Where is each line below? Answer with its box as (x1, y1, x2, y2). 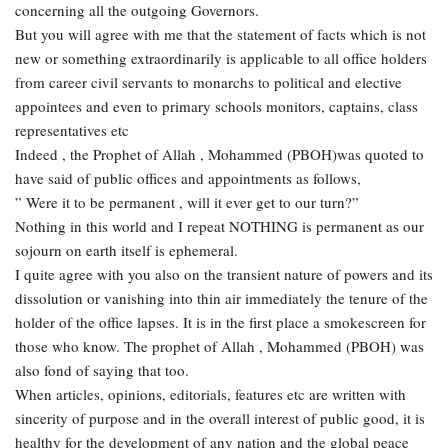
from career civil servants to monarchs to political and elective (15, 72, 402, 93)
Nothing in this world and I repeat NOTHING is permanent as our (15, 216, 424, 237)
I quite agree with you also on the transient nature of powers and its (15, 264, 433, 285)
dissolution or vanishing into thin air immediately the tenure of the (15, 288, 428, 309)
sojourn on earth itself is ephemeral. (15, 240, 238, 261)
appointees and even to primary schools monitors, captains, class (15, 96, 418, 117)
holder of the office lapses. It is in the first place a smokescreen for (15, 312, 426, 333)
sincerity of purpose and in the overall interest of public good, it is (15, 408, 425, 429)
